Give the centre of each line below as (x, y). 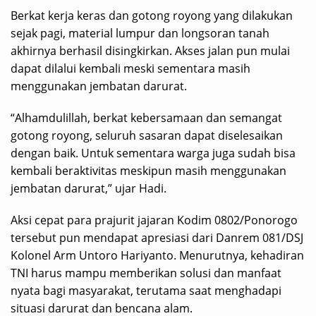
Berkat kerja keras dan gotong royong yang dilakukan (152, 16)
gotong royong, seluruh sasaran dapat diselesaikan (147, 136)
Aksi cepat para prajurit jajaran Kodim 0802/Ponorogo (154, 220)
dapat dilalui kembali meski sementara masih (130, 69)
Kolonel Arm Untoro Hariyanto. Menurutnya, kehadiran (157, 256)
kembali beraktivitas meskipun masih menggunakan (148, 171)
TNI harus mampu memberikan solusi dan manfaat (146, 273)
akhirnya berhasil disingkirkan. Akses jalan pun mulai (150, 51)
